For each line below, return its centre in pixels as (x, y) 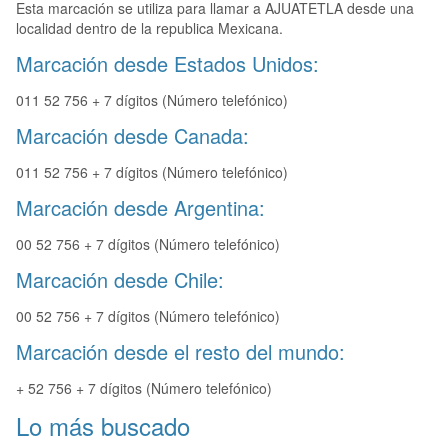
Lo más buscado (103, 426)
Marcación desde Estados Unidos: (167, 64)
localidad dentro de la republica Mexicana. (149, 28)
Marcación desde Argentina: (140, 208)
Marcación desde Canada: (132, 136)
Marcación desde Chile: (120, 280)
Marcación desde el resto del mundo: (180, 352)
